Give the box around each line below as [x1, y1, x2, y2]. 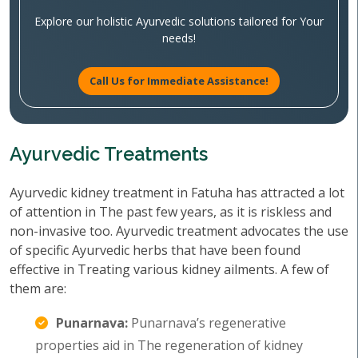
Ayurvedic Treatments [10, 143, 208, 165]
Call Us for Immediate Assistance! [89, 74, 268, 88]
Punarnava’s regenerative [128, 314, 286, 332]
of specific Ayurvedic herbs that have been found [10, 241, 300, 259]
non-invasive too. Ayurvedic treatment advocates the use [10, 222, 348, 240]
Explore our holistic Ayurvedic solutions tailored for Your [34, 14, 324, 29]
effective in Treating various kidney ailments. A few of [10, 261, 329, 278]
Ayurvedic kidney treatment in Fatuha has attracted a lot [10, 184, 344, 201]
